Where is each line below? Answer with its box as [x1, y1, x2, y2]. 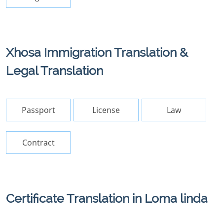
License [92, 105, 120, 115]
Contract [22, 137, 55, 148]
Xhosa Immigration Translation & [6, 45, 188, 60]
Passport [21, 105, 55, 115]
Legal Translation [6, 63, 103, 78]
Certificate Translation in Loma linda [6, 191, 208, 206]
